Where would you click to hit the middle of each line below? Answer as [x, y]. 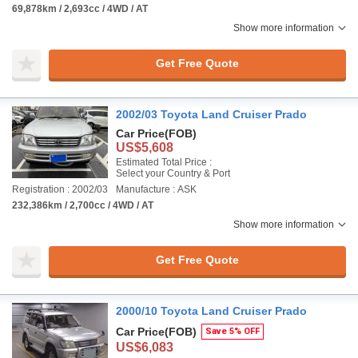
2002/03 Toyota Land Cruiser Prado [211, 114]
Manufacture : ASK [156, 189]
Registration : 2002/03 [60, 189]
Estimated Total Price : [164, 162]
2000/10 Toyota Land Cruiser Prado [211, 310]
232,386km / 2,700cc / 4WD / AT [83, 205]
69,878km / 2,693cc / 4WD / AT [80, 8]
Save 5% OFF [233, 331]
